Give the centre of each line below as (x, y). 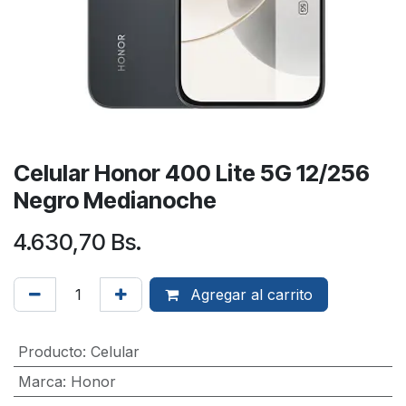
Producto (50, 351)
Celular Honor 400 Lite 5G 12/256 (192, 173)
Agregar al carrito (249, 294)
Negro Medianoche (115, 200)
